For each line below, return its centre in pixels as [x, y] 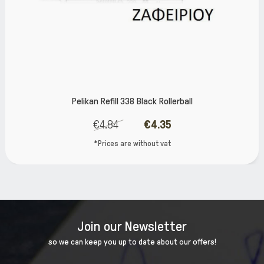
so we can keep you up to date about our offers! [132, 242]
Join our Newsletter [132, 227]
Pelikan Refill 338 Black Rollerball [132, 101]
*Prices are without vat [132, 144]
